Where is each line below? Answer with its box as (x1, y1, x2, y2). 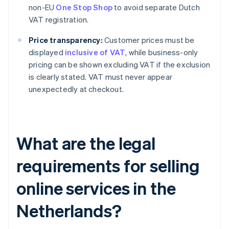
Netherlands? (16, 199, 122, 222)
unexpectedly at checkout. (29, 84, 124, 95)
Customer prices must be (102, 35, 195, 45)
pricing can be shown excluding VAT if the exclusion (29, 59, 211, 70)
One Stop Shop (56, 2, 113, 13)
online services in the (16, 177, 176, 199)
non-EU (29, 2, 56, 13)
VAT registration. (29, 14, 89, 25)
